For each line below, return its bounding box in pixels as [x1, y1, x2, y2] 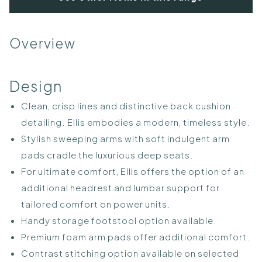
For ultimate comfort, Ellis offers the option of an [21, 166, 244, 177]
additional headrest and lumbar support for [21, 182, 220, 194]
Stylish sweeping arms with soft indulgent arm [21, 133, 230, 144]
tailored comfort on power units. [21, 198, 171, 210]
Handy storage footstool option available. [21, 215, 217, 226]
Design [9, 76, 62, 95]
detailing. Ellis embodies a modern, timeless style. [21, 116, 250, 128]
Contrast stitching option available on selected [21, 247, 239, 259]
